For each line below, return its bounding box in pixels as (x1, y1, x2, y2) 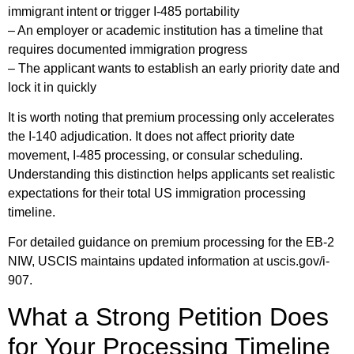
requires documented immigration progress (8, 42, 247, 56)
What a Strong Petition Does (8, 302, 329, 331)
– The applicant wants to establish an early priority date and (8, 61, 340, 75)
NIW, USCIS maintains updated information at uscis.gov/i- (8, 254, 330, 269)
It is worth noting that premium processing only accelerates (8, 111, 334, 124)
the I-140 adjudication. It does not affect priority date (8, 130, 295, 143)
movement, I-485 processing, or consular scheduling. (8, 149, 303, 162)
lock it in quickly (8, 80, 96, 94)
